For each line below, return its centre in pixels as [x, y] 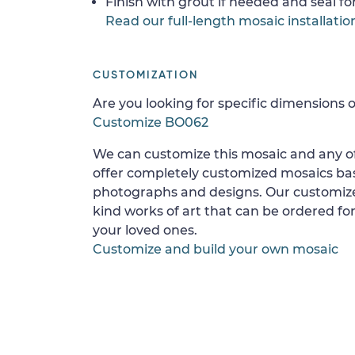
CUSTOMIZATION [145, 75]
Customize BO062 [151, 122]
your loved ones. [145, 230]
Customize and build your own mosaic [216, 249]
